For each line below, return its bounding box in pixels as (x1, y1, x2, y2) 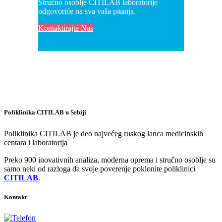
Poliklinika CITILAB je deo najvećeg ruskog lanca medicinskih (4, 129, 203, 138)
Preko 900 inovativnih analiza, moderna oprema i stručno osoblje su (4, 155, 216, 164)
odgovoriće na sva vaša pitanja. (38, 7, 136, 16)
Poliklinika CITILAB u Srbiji (4, 108, 86, 116)
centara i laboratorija (4, 138, 67, 147)
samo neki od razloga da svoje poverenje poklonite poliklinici (4, 164, 195, 173)
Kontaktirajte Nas (38, 24, 94, 33)
